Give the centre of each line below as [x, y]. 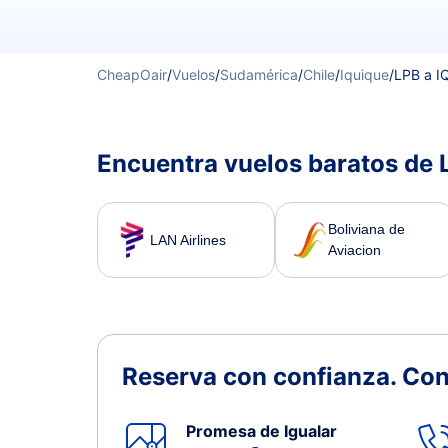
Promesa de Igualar [261, 431]
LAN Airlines [188, 239]
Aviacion [355, 250]
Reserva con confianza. [262, 376]
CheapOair [132, 74]
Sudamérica [259, 74]
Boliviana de [367, 229]
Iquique [364, 74]
